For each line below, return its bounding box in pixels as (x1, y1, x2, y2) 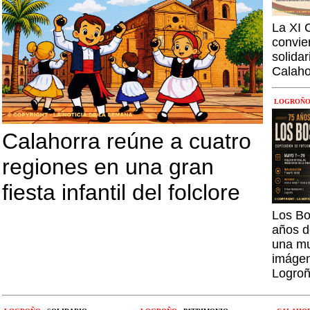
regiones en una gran (2, 154, 214, 179)
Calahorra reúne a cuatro (2, 129, 251, 154)
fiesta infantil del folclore (2, 180, 240, 205)
